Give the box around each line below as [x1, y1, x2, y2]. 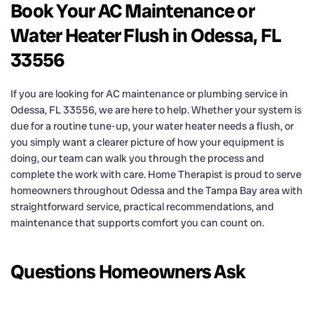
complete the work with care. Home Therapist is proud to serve [11, 167, 301, 182]
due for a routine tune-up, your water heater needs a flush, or [11, 118, 294, 133]
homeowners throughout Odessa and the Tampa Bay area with [11, 183, 303, 198]
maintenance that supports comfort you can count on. [11, 215, 264, 230]
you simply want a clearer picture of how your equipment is [11, 135, 284, 149]
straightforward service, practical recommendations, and [11, 199, 274, 214]
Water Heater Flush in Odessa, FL [11, 22, 281, 48]
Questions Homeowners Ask [11, 259, 245, 284]
